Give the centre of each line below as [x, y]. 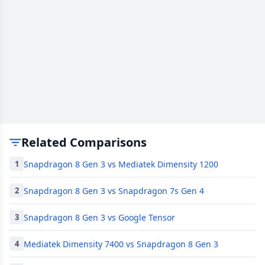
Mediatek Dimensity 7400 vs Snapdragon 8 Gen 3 [121, 244]
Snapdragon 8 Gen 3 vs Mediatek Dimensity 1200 [121, 164]
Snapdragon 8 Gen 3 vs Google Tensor [99, 217]
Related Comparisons [84, 142]
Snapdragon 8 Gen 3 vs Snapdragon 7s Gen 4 [114, 190]
